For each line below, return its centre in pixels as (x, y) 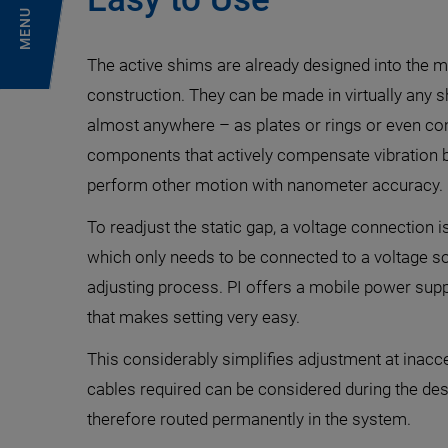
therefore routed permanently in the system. (249, 419)
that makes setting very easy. (193, 317)
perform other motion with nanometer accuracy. (265, 185)
